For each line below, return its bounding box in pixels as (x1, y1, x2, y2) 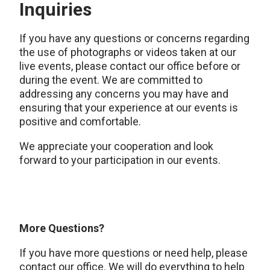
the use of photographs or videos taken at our (19, 46, 236, 58)
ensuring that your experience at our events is (19, 101, 238, 114)
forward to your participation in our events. (19, 154, 221, 166)
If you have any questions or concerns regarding (19, 32, 250, 45)
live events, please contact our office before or (19, 60, 240, 72)
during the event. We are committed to (19, 74, 202, 86)
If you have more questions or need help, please (19, 246, 248, 259)
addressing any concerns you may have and (19, 87, 228, 100)
